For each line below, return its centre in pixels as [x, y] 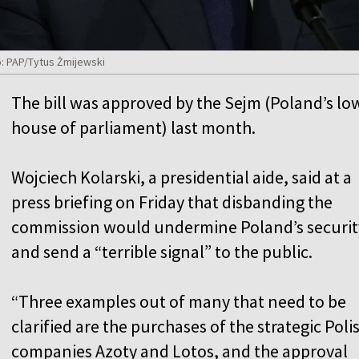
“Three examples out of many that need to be [179, 301]
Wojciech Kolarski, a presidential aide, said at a [182, 177]
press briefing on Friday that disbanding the [172, 202]
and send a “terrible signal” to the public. [162, 251]
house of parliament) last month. [133, 127]
